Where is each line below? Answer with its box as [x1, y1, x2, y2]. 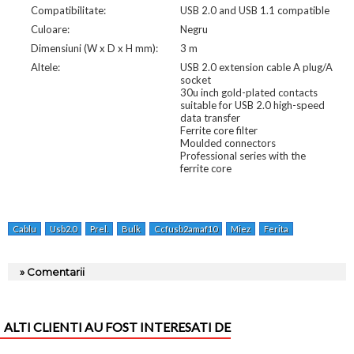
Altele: [30, 60, 60, 73]
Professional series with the [179, 149, 306, 162]
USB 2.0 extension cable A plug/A [179, 60, 333, 73]
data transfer [179, 111, 240, 124]
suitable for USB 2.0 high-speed [179, 98, 325, 111]
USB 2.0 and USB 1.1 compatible [179, 3, 330, 17]
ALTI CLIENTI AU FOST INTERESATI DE [4, 318, 231, 334]
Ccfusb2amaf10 [154, 223, 217, 234]
